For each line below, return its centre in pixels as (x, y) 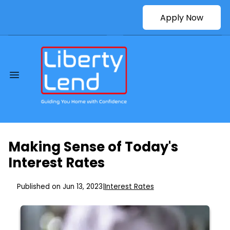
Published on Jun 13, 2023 (60, 187)
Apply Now (182, 17)
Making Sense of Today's (93, 147)
